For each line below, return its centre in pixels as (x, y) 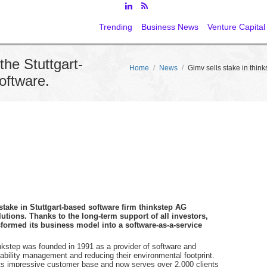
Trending (116, 27)
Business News (170, 27)
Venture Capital (236, 27)
